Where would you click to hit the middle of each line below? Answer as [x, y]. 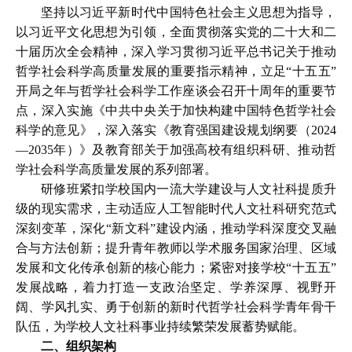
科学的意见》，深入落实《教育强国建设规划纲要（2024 [176, 130]
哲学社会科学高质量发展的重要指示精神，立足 [151, 71]
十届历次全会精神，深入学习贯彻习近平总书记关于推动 [176, 51]
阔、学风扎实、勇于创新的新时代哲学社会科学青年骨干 [176, 307]
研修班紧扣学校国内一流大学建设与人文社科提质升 [189, 189]
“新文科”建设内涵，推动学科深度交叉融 [221, 228]
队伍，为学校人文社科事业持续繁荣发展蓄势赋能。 [160, 326]
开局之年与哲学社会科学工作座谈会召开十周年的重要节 [176, 91]
